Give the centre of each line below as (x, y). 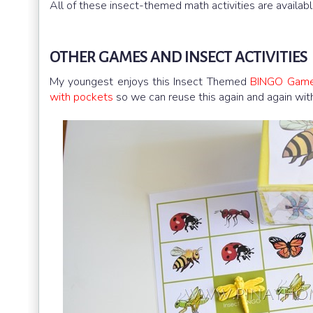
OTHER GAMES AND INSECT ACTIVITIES (179, 58)
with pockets (81, 97)
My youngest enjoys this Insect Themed (150, 82)
